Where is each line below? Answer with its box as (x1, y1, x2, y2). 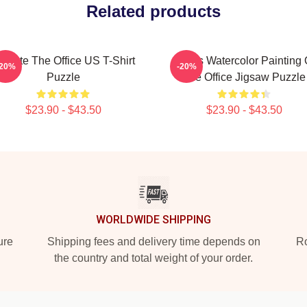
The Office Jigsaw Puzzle (182, 71, 306, 83)
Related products (86, 2, 221, 21)
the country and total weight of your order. (54, 252, 253, 264)
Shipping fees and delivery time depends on (47, 236, 260, 247)
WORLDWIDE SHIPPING (96, 213, 211, 226)
